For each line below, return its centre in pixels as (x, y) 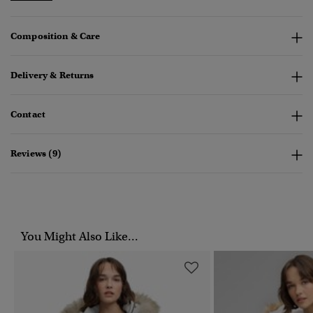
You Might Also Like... (80, 237)
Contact (28, 115)
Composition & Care (56, 36)
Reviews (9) (36, 154)
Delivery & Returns (52, 75)
